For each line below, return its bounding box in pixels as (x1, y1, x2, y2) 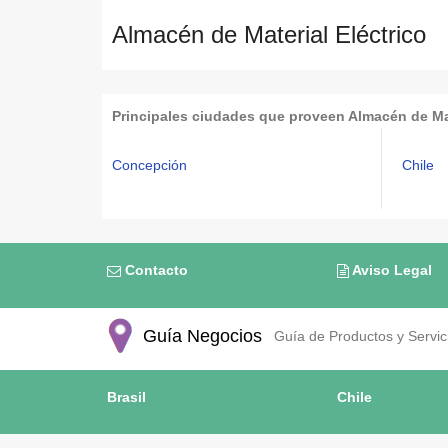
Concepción (112, 157, 187, 173)
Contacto (121, 262, 188, 278)
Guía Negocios (138, 325, 262, 346)
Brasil (107, 389, 146, 406)
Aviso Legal (349, 262, 432, 278)
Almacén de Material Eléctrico (112, 21, 426, 48)
